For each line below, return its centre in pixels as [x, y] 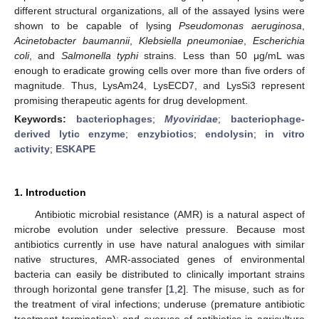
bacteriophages [114, 119]
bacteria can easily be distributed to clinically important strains [159, 274]
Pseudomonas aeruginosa [241, 25]
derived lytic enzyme [70, 134]
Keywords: [45, 119]
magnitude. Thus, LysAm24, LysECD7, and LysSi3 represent [159, 85]
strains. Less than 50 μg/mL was [222, 55]
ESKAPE [75, 148]
